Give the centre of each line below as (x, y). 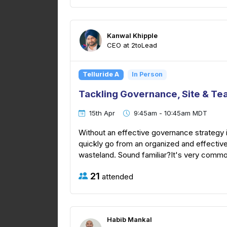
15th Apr (102, 113)
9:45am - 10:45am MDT (171, 113)
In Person (147, 74)
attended (117, 176)
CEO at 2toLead (132, 45)
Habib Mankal (129, 220)
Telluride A (101, 74)
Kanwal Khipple (132, 35)
